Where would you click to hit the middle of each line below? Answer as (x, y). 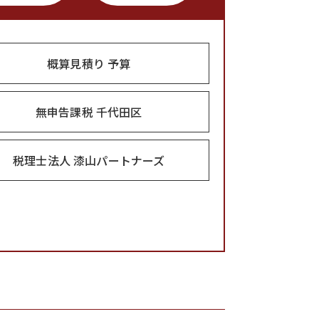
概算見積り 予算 (89, 63)
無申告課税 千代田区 (89, 112)
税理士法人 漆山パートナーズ (89, 160)
